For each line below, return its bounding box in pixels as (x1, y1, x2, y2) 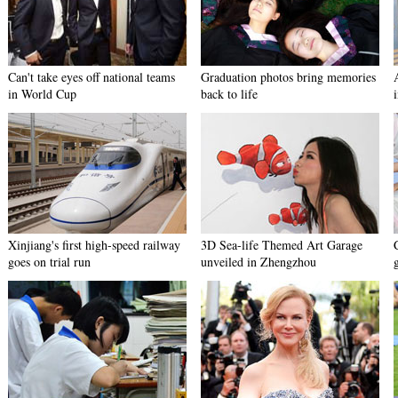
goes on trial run (8, 253, 91, 270)
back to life (201, 85, 258, 102)
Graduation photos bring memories (201, 68, 376, 85)
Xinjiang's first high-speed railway (8, 236, 180, 253)
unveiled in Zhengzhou (201, 253, 316, 270)
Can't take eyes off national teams (8, 68, 175, 85)
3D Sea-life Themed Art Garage (201, 236, 362, 253)
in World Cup (8, 85, 76, 102)
